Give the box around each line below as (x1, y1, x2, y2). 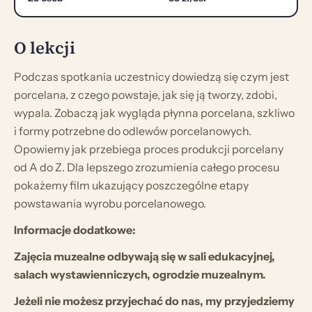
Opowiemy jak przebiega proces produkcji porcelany (14, 141, 283, 156)
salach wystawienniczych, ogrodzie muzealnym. (14, 267, 268, 281)
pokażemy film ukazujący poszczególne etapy (14, 178, 249, 192)
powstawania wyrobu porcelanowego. (14, 196, 208, 210)
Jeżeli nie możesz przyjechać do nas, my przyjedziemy (14, 293, 295, 308)
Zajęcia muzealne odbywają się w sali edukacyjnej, (14, 249, 275, 263)
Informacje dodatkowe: (14, 222, 136, 237)
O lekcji (14, 36, 75, 59)
